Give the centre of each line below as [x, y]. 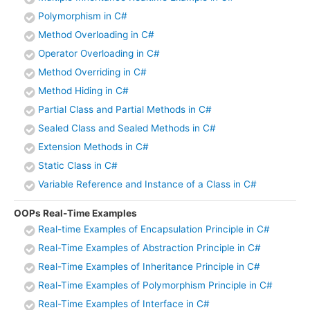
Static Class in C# [78, 166]
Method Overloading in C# [96, 35]
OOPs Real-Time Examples [75, 213]
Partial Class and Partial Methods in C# [125, 110]
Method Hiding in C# [83, 91]
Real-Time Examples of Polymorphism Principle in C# [155, 285]
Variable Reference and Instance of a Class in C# [147, 184]
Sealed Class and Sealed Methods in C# [127, 128]
